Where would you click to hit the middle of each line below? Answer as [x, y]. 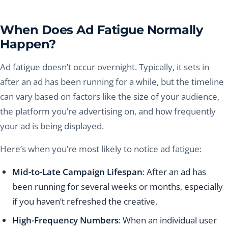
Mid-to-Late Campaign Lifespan [77, 172]
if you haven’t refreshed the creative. [85, 202]
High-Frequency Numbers [65, 220]
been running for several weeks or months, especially [118, 187]
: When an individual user [168, 220]
